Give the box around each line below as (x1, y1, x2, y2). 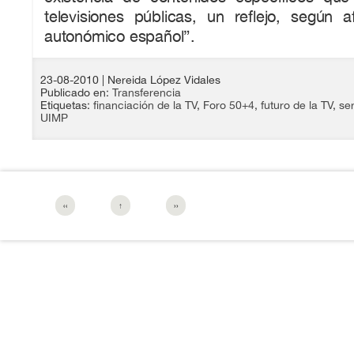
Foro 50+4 (203, 98, 254, 111)
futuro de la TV (261, 98, 333, 111)
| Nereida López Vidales (102, 73, 220, 86)
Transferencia (112, 85, 181, 99)
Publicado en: (40, 85, 112, 99)
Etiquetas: (40, 98, 93, 111)
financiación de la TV (93, 98, 197, 111)
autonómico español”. (44, 26, 196, 45)
